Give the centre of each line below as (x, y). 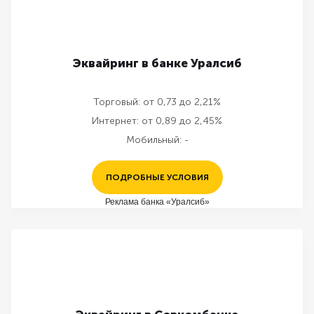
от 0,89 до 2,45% (182, 121)
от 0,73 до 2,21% (182, 102)
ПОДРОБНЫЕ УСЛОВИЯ (157, 177)
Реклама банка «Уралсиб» (157, 202)
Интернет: (115, 121)
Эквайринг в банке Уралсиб (157, 63)
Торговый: (117, 102)
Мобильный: (153, 140)
